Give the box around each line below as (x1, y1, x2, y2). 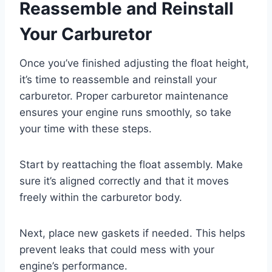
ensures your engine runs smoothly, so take (19, 106, 231, 119)
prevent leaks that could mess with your (19, 243, 214, 256)
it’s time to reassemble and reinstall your (19, 73, 217, 86)
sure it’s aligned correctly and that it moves (19, 175, 229, 188)
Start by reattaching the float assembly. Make (19, 158, 243, 171)
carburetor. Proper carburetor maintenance (19, 90, 228, 103)
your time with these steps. (19, 123, 152, 135)
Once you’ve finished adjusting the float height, (19, 57, 249, 70)
